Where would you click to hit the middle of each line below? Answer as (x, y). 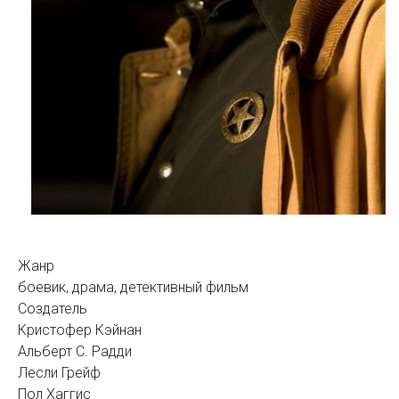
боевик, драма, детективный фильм (133, 287)
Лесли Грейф (59, 372)
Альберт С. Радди (75, 351)
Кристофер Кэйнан (80, 330)
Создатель (53, 308)
